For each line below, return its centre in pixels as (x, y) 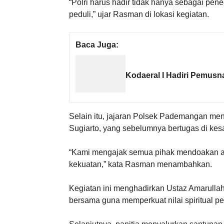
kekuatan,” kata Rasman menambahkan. (140, 164)
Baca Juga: (97, 44)
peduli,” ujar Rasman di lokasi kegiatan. (139, 14)
